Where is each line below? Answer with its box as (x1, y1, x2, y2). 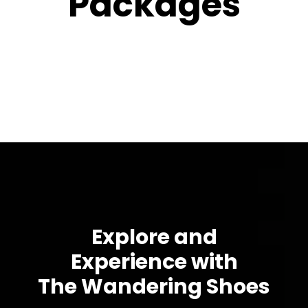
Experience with (70, 247, 238, 276)
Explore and (91, 223, 217, 252)
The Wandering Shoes (38, 272, 270, 301)
